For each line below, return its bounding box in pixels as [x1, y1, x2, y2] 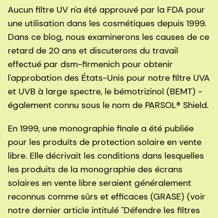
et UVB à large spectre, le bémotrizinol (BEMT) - [8, 86, 202, 98]
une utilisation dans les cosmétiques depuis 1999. [8, 18, 206, 30]
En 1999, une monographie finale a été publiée [8, 123, 194, 135]
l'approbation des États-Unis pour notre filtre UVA [8, 72, 210, 84]
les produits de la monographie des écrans [8, 163, 182, 176]
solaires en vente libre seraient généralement [8, 177, 191, 189]
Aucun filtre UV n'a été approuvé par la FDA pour [8, 4, 205, 16]
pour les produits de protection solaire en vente [8, 136, 201, 148]
